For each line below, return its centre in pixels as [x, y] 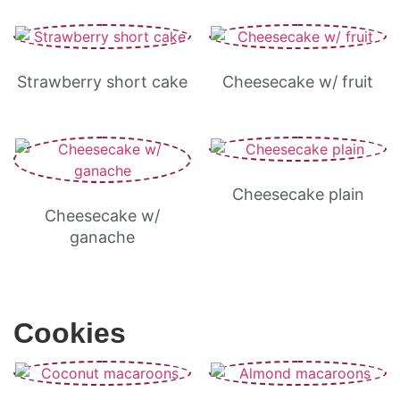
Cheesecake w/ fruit [298, 82]
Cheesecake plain [298, 194]
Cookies [70, 333]
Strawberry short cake [102, 82]
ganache [102, 237]
